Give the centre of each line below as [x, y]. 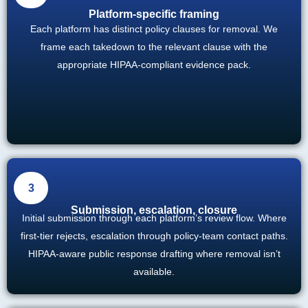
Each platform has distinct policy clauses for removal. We [154, 29]
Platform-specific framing [154, 14]
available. [154, 271]
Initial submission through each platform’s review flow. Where [154, 218]
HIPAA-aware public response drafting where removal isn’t [154, 253]
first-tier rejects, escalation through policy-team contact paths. [154, 235]
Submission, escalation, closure [154, 210]
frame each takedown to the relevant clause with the [154, 47]
